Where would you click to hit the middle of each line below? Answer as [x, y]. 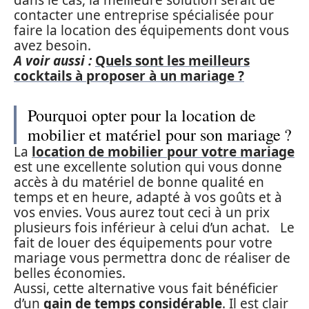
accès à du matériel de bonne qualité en [139, 182]
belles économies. [70, 273]
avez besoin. [52, 46]
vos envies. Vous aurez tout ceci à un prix [142, 212]
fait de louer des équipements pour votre [143, 243]
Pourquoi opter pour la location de [142, 115]
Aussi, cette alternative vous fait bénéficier [146, 288]
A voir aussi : [53, 61]
